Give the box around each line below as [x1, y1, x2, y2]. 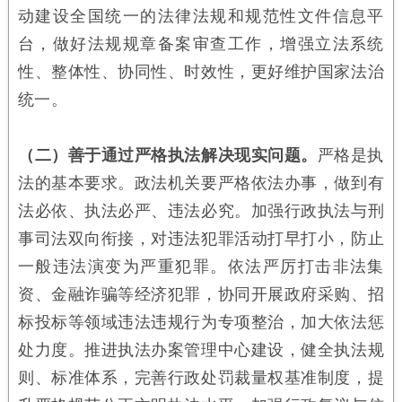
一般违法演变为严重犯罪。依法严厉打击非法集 [17, 257, 385, 275]
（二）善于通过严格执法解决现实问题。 [17, 145, 318, 164]
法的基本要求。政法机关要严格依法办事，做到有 [17, 173, 385, 192]
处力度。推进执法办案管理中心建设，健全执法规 [17, 340, 385, 359]
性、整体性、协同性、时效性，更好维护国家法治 [17, 62, 385, 81]
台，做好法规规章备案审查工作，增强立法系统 [17, 34, 385, 53]
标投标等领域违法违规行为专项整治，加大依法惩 [17, 312, 385, 331]
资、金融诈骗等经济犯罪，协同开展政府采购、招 [17, 284, 385, 303]
